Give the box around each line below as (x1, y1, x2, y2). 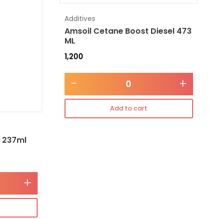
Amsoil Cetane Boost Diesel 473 (64, 25, 192, 37)
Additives (64, 14, 95, 24)
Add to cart (110, 103, 148, 113)
